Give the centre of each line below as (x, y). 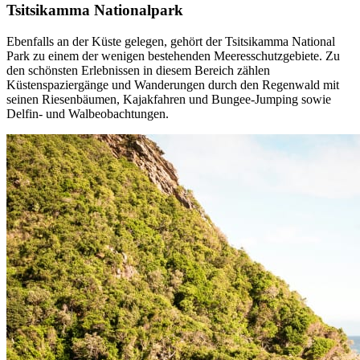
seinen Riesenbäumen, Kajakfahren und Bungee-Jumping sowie (169, 99)
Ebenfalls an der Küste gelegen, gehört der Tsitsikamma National (171, 41)
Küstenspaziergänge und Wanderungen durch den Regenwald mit (173, 84)
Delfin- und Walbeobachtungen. (88, 113)
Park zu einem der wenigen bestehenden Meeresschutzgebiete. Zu (173, 55)
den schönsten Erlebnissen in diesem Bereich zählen (138, 70)
